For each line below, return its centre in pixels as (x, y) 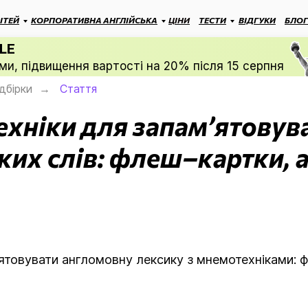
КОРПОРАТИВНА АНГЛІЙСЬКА (94, 20)
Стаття (78, 89)
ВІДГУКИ (257, 20)
